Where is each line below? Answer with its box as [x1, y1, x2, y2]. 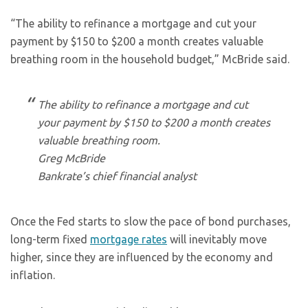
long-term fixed [10, 233, 90, 245]
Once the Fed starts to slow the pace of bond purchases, [10, 215, 291, 228]
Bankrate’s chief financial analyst [38, 170, 197, 182]
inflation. [10, 269, 55, 281]
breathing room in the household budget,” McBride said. [10, 53, 289, 65]
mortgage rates [90, 233, 167, 245]
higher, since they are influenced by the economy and [10, 251, 273, 263]
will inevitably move [167, 233, 267, 245]
